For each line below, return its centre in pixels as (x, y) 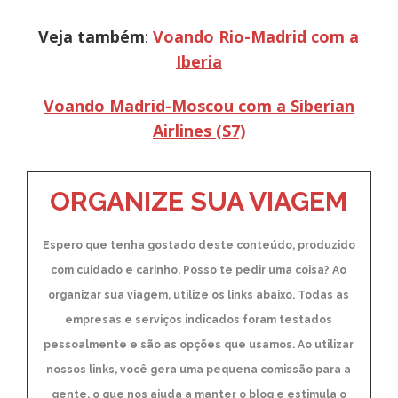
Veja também (92, 37)
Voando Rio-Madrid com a (256, 37)
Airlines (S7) (199, 131)
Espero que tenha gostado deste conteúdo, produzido (199, 245)
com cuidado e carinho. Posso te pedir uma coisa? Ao (199, 270)
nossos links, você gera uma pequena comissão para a (199, 369)
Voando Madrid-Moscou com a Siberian (199, 106)
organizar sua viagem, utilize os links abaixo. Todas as (199, 295)
